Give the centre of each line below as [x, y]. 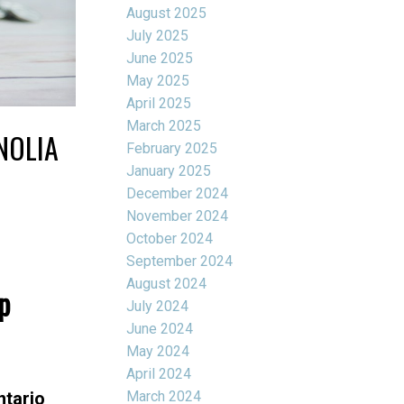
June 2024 [160, 328]
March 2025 [164, 125]
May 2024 [158, 351]
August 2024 [167, 283]
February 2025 [172, 148]
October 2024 [170, 238]
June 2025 [160, 58]
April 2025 [159, 103]
